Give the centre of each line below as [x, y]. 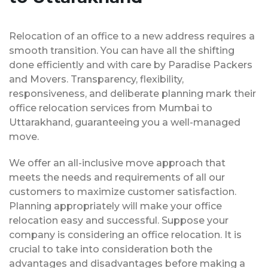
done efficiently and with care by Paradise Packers [131, 65]
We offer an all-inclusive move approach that [117, 163]
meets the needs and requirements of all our [117, 177]
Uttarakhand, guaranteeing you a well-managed [125, 122]
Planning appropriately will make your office [115, 206]
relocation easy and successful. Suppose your [119, 220]
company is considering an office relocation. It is [125, 234]
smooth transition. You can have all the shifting [122, 50]
